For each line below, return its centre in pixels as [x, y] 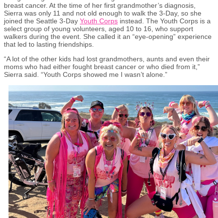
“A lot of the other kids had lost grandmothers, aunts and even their [107, 59]
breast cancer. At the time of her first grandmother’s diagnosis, [100, 5]
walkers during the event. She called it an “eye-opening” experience [108, 36]
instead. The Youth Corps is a [164, 21]
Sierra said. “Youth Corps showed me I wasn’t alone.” [86, 74]
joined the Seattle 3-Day [42, 21]
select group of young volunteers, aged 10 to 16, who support [99, 28]
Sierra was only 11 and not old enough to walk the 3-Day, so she [103, 13]
